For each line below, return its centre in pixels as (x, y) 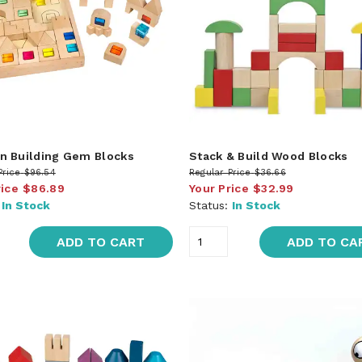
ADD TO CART (101, 242)
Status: (210, 205)
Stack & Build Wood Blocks (268, 156)
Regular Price (220, 172)
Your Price (219, 188)
